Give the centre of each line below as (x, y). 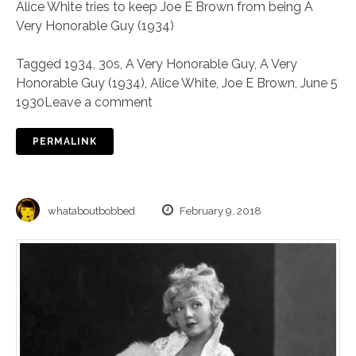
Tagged (40, 64)
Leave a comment (99, 102)
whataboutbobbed (91, 211)
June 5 (319, 83)
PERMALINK (65, 141)
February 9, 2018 (219, 211)
